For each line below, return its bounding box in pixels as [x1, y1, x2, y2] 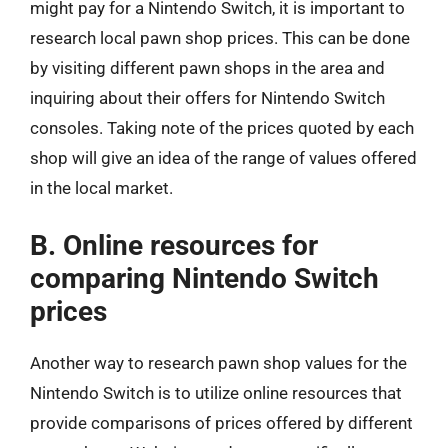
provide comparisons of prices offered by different [30, 412, 413, 433]
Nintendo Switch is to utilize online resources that [30, 382, 402, 403]
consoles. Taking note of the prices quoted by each [30, 118, 414, 138]
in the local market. [30, 178, 173, 198]
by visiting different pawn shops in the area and [30, 58, 385, 78]
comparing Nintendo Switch [30, 261, 379, 295]
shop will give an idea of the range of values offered [30, 148, 417, 168]
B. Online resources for [30, 228, 318, 262]
